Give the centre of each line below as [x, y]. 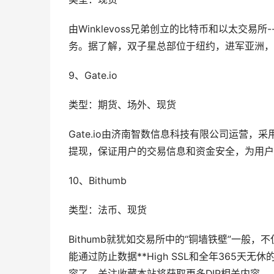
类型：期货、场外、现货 [122, 105]
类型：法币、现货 [108, 210]
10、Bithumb [98, 181]
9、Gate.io [93, 76]
